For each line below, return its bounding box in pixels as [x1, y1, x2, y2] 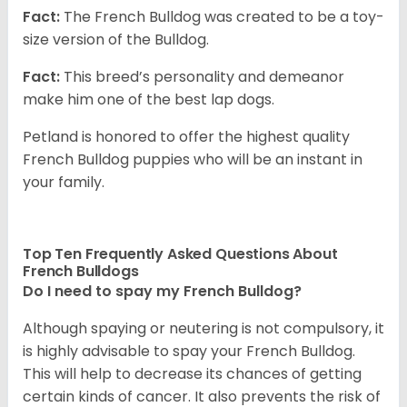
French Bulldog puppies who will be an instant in [23, 149, 362, 171]
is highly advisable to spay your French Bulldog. [23, 341, 355, 362]
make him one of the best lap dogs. [23, 89, 274, 111]
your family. [23, 172, 104, 194]
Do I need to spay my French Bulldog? [23, 281, 305, 303]
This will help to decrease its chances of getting [23, 363, 362, 385]
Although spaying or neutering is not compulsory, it [23, 318, 384, 340]
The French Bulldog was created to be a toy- [60, 6, 384, 28]
